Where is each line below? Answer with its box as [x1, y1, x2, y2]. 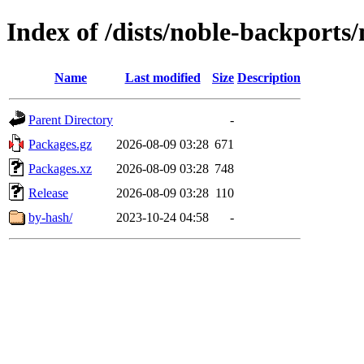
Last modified [124, 70, 201, 84]
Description [237, 70, 301, 84]
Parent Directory [28, 112, 113, 127]
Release [28, 185, 68, 200]
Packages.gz [28, 136, 92, 151]
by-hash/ [28, 210, 72, 224]
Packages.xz [28, 161, 92, 175]
